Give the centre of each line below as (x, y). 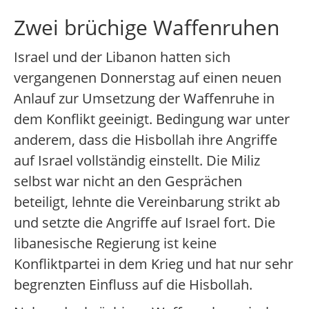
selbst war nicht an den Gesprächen (128, 181)
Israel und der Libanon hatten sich (122, 57)
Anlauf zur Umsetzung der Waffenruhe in (144, 99)
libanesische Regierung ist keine (115, 243)
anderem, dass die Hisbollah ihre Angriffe (146, 140)
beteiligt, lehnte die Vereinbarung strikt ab (147, 202)
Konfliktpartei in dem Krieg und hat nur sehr (153, 264)
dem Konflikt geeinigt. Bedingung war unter (152, 119)
